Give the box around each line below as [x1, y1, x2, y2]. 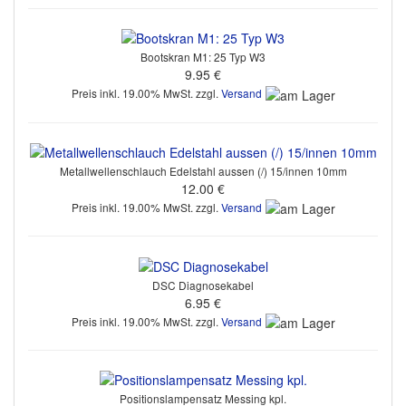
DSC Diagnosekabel [152, 276, 254, 293]
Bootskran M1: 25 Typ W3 [140, 49, 266, 65]
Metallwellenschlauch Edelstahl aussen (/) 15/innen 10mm [59, 163, 347, 179]
